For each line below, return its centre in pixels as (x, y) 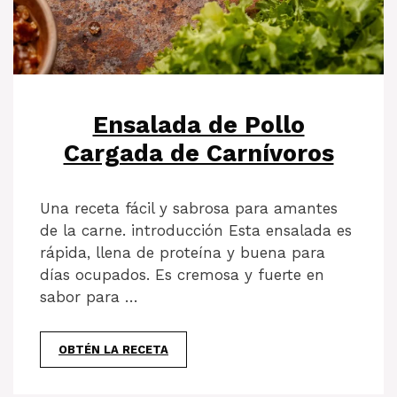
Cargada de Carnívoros (198, 154)
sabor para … (89, 297)
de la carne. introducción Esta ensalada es (196, 231)
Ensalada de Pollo (198, 125)
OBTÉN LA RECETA (113, 349)
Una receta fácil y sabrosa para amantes (189, 209)
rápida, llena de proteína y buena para (183, 253)
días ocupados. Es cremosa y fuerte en (182, 275)
